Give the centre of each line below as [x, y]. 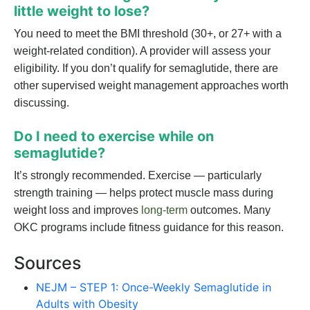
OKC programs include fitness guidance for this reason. [149, 228]
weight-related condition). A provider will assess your [142, 51]
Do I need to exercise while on [114, 137]
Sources [48, 263]
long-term [164, 210]
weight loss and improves [77, 210]
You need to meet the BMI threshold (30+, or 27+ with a [148, 34]
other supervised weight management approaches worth [151, 86]
